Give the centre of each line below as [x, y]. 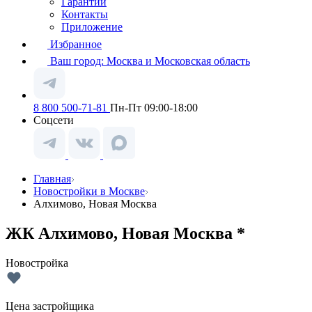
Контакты [85, 14]
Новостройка [37, 263]
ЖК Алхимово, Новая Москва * [125, 233]
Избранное [76, 44]
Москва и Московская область [178, 61]
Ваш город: [78, 61]
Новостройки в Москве [89, 191]
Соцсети [54, 120]
